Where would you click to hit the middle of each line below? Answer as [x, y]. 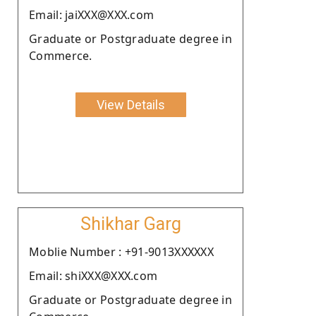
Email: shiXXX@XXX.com [93, 275]
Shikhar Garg [130, 224]
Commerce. [61, 55]
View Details [130, 104]
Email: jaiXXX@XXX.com [92, 14]
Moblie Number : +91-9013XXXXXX [121, 251]
